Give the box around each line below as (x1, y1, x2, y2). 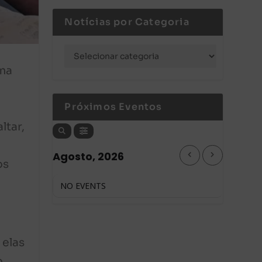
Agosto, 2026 (53, 149, 125, 164)
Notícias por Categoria (64, 15, 189, 28)
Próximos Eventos (64, 100, 163, 113)
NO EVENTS (60, 180, 106, 191)
